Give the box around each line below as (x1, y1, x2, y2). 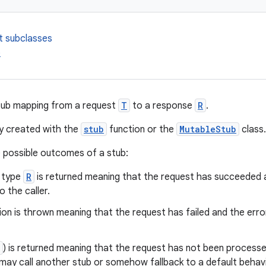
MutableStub (179, 123, 236, 135)
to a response (130, 100, 195, 112)
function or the (107, 123, 176, 135)
